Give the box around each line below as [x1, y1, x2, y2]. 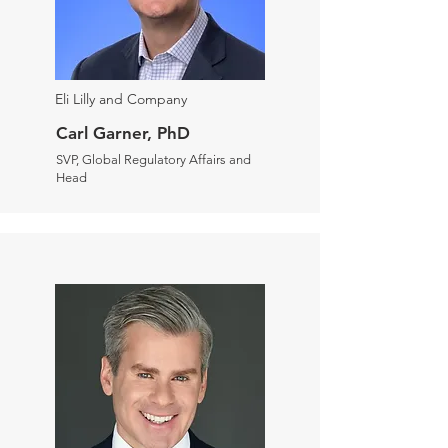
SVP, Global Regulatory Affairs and [56, 152, 251, 167]
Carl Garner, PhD [56, 123, 190, 143]
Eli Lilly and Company [55, 90, 187, 108]
